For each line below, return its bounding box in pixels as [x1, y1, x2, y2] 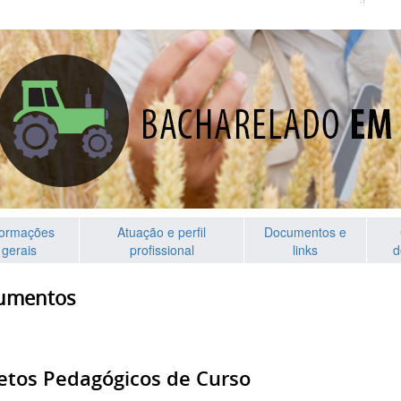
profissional [129, 241, 194, 260]
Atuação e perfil [117, 223, 206, 242]
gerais [2, 241, 37, 260]
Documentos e [264, 223, 346, 242]
